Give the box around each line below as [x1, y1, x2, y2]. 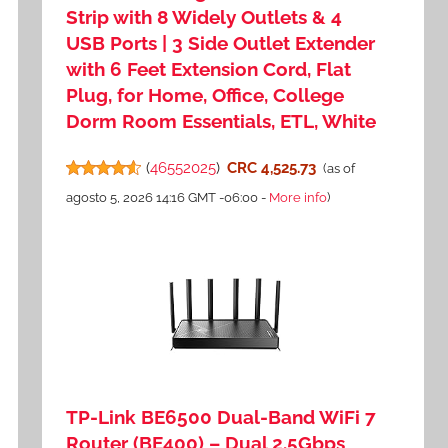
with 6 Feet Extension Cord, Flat [66, 58, 352, 81]
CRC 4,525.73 [226, 159, 316, 178]
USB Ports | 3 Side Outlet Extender [66, 32, 376, 55]
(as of [322, 161, 355, 177]
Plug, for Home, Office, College [66, 84, 345, 107]
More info [269, 190, 328, 206]
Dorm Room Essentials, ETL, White [66, 110, 377, 133]
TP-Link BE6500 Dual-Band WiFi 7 [66, 405, 377, 428]
